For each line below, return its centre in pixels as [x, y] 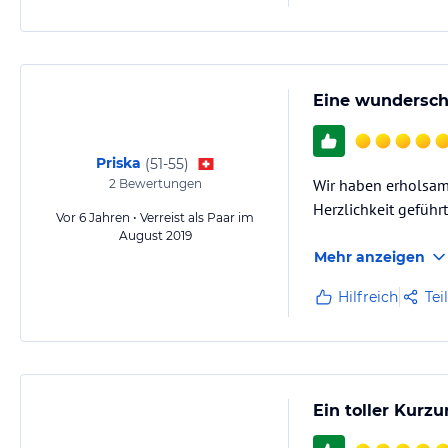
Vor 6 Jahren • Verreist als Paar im [155, 217]
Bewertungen [158, 183]
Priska [118, 163]
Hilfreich [368, 297]
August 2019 [155, 235]
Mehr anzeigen [369, 257]
